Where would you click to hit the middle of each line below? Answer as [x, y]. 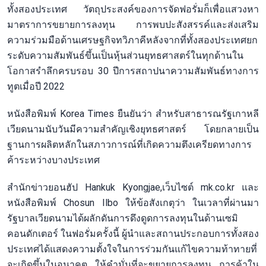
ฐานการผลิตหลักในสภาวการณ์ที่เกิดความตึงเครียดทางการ [129, 144]
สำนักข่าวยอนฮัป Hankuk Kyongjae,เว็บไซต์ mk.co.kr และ [133, 187]
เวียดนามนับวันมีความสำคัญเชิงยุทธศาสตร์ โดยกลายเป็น [133, 129]
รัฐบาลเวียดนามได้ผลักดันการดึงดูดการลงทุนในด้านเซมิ [123, 218]
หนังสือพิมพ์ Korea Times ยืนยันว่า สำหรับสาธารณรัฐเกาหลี [133, 113]
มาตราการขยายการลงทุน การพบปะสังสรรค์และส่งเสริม [133, 24]
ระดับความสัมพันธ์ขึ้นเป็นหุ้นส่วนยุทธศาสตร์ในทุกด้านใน [125, 55]
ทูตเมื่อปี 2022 [36, 86]
